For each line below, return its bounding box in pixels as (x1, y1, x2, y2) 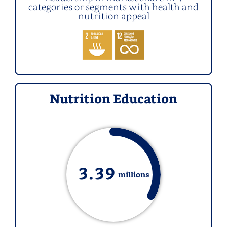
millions (118, 168, 149, 181)
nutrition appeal (78, 9, 149, 22)
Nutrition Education (50, 90, 177, 110)
